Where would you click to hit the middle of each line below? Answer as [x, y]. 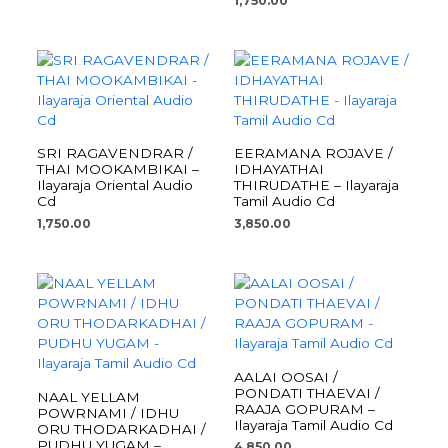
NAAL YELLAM [89, 396]
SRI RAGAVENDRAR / [115, 153]
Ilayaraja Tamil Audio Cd [313, 424]
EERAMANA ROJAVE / [313, 153]
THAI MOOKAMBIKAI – [118, 169]
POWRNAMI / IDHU [108, 412]
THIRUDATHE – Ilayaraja [316, 185]
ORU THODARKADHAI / [122, 428]
